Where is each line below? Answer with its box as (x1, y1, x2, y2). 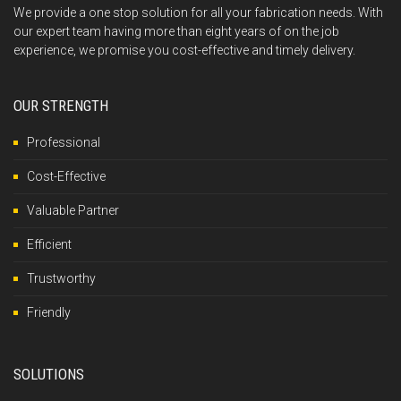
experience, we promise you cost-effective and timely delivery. (13, 42, 355, 57)
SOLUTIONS (13, 364, 84, 383)
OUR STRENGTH (13, 96, 108, 115)
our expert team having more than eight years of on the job (13, 23, 339, 38)
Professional (27, 134, 100, 149)
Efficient (27, 236, 72, 252)
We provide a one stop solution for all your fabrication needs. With (13, 4, 383, 20)
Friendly (27, 304, 71, 320)
